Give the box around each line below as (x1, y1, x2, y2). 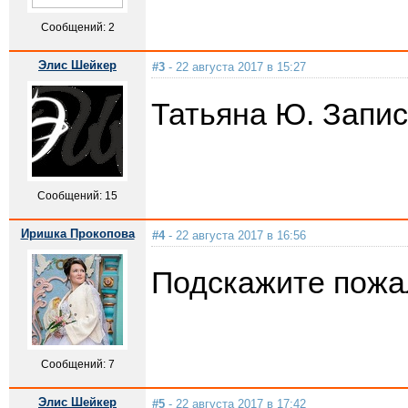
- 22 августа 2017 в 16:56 (165, 229, 306, 242)
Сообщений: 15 (37, 189, 117, 202)
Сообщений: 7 (40, 358, 115, 371)
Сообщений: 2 (40, 21, 115, 34)
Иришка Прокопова (20, 227, 135, 240)
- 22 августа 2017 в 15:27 (165, 60, 306, 74)
